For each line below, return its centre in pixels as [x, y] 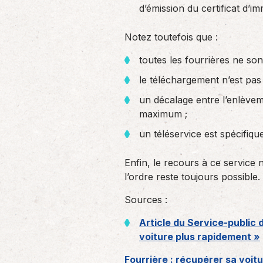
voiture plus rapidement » [200, 237]
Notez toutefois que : [171, 37]
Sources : [146, 200]
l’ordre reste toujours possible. [192, 177]
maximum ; [163, 114]
